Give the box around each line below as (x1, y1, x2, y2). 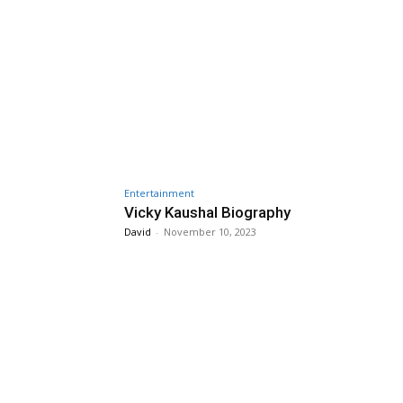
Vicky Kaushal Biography (124, 202, 291, 221)
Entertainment (124, 185, 194, 200)
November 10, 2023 (164, 224, 256, 238)
